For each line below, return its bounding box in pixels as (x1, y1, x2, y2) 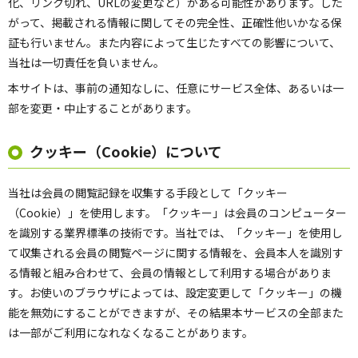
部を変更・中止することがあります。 (8, 100, 197, 117)
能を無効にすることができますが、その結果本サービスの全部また (8, 304, 344, 321)
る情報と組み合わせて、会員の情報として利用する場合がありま (8, 265, 332, 281)
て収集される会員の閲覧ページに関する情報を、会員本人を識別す (8, 245, 344, 261)
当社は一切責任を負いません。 (8, 54, 165, 71)
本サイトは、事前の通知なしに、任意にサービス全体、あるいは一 (8, 80, 344, 97)
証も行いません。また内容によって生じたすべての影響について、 (8, 34, 340, 51)
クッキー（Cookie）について (30, 141, 222, 162)
